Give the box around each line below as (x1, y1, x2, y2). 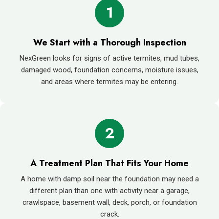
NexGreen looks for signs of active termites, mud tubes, (20, 53, 199, 63)
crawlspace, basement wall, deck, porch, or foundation (22, 197, 197, 207)
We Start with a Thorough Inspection (33, 36, 186, 49)
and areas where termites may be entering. (41, 77, 178, 86)
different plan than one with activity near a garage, (29, 186, 190, 195)
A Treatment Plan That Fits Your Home (30, 156, 189, 170)
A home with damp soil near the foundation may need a (20, 174, 199, 183)
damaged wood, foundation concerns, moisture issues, (21, 65, 198, 74)
